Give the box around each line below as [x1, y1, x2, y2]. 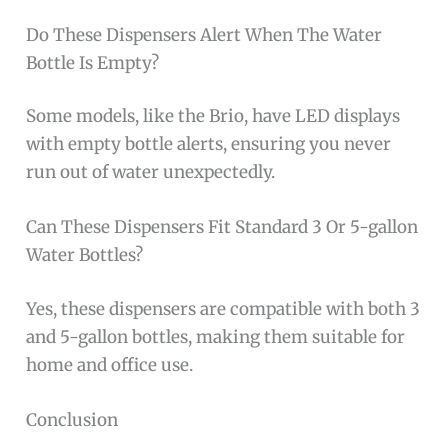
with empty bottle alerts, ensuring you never [26, 133, 392, 156]
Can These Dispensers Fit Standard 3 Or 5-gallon [26, 216, 419, 239]
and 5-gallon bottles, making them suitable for [26, 325, 406, 348]
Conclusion [26, 409, 119, 432]
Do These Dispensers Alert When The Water [26, 23, 383, 46]
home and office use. [26, 353, 194, 376]
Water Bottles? [26, 244, 144, 267]
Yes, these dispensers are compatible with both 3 [26, 297, 421, 320]
